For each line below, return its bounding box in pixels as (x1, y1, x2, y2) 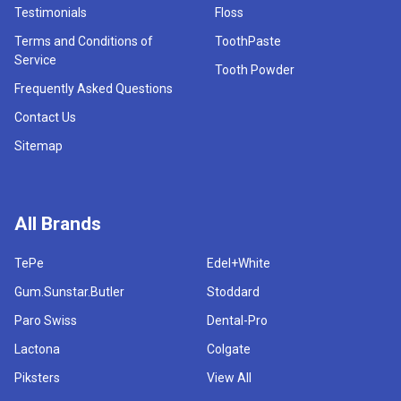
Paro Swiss (14, 312, 77, 328)
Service (14, 52, 56, 67)
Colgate (207, 341, 251, 356)
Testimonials (14, 4, 87, 20)
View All (207, 370, 252, 385)
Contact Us (14, 109, 76, 124)
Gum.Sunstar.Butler (14, 284, 124, 299)
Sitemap (14, 138, 63, 153)
